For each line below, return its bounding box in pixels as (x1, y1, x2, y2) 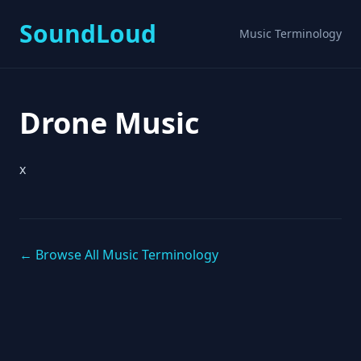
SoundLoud (19, 17, 156, 50)
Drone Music (19, 103, 200, 143)
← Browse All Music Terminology (19, 246, 218, 263)
